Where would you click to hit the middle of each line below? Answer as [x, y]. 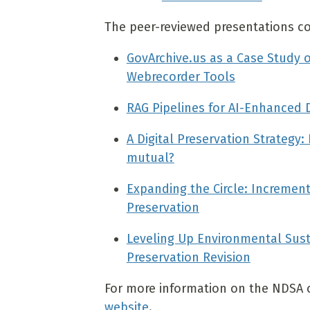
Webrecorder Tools [181, 77]
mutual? [150, 158]
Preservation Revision [188, 258]
